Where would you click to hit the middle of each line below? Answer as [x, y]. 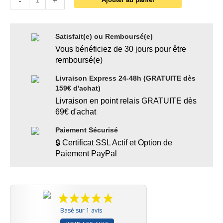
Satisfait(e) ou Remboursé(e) [104, 36]
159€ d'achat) [78, 88]
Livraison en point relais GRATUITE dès [126, 101]
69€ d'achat [76, 111]
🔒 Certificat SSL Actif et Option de [114, 142]
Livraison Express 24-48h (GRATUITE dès [125, 78]
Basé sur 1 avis [81, 210]
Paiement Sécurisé [87, 130]
